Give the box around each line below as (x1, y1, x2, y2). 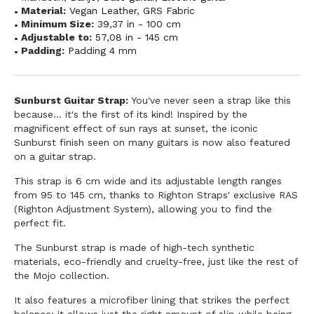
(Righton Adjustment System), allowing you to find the (14, 203, 272, 214)
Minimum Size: (21, 18, 94, 29)
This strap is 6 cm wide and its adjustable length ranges (14, 175, 282, 186)
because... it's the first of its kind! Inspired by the (14, 108, 247, 120)
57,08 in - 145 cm (95, 31, 178, 43)
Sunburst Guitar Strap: (14, 94, 128, 106)
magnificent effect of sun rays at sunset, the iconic (14, 122, 258, 134)
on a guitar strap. (14, 150, 96, 162)
